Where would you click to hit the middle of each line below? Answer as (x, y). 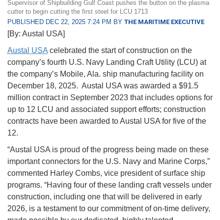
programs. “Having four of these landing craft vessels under (110, 185)
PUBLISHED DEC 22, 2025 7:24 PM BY (66, 22)
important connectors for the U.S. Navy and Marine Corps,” (109, 162)
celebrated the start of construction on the (120, 51)
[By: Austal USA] (36, 34)
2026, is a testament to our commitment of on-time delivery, (109, 209)
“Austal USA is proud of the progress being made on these (108, 150)
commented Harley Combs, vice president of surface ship (106, 173)
